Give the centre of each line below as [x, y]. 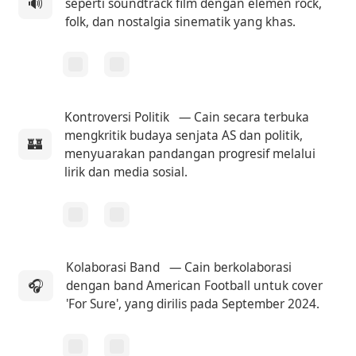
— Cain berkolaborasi [229, 267]
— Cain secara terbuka [243, 117]
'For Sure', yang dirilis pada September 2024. [193, 304]
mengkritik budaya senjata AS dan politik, [184, 135]
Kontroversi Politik [117, 117]
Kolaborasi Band [113, 267]
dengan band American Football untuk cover [195, 285]
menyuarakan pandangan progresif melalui [190, 153]
